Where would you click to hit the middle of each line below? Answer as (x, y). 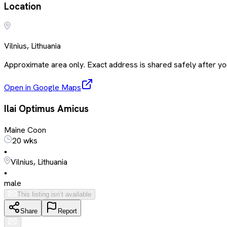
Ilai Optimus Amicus (46, 109)
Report (67, 211)
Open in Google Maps (43, 88)
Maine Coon (25, 130)
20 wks (25, 140)
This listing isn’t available (54, 194)
